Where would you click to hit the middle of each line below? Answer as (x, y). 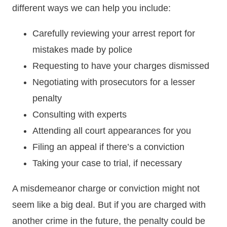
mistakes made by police (82, 50)
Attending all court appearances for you (112, 131)
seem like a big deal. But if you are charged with (109, 205)
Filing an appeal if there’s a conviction (108, 147)
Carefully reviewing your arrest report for (114, 34)
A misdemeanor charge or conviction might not (106, 189)
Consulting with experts (80, 115)
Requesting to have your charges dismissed (121, 66)
